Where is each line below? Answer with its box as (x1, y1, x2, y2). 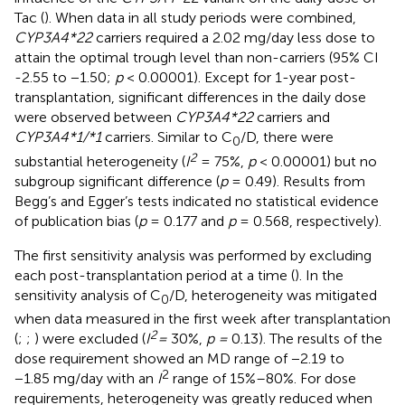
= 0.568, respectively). (236, 212, 381, 230)
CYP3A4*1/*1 (14, 128, 101, 146)
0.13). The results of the (228, 329, 382, 347)
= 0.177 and (146, 212, 228, 230)
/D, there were (240, 128, 334, 146)
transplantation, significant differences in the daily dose (14, 89, 366, 107)
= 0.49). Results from (228, 172, 365, 190)
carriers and (253, 108, 330, 127)
